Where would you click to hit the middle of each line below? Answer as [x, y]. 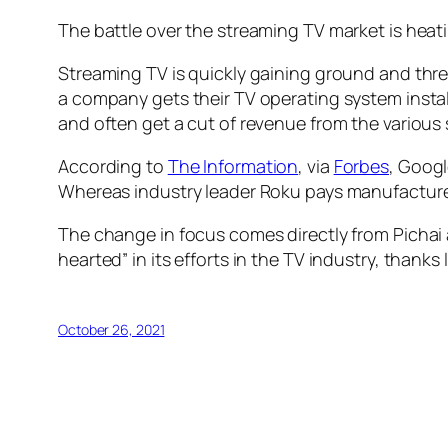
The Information [233, 165]
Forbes [361, 165]
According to [113, 165]
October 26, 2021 [111, 329]
